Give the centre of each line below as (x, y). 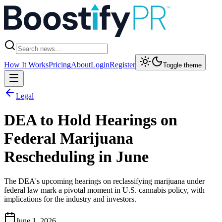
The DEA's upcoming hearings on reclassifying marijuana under (104, 181)
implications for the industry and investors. (70, 199)
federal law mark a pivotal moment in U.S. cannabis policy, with (104, 190)
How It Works (26, 65)
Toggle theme (182, 65)
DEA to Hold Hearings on (91, 120)
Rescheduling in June (76, 157)
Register (122, 65)
